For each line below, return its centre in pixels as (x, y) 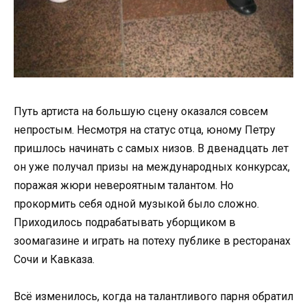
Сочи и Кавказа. (54, 259)
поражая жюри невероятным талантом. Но (124, 185)
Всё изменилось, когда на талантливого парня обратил (153, 296)
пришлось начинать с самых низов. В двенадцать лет (151, 148)
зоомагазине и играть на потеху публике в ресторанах (152, 241)
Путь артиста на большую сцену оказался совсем (141, 111)
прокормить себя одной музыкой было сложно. (136, 204)
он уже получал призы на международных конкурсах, (152, 167)
